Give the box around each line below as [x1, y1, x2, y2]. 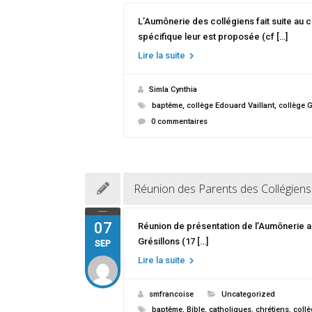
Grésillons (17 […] [138, 236, 208, 247]
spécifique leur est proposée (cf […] [138, 31, 288, 42]
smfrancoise [149, 290, 194, 299]
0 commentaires [151, 117, 208, 126]
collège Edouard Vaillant [187, 101, 274, 110]
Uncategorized [221, 290, 275, 299]
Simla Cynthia [149, 85, 197, 94]
